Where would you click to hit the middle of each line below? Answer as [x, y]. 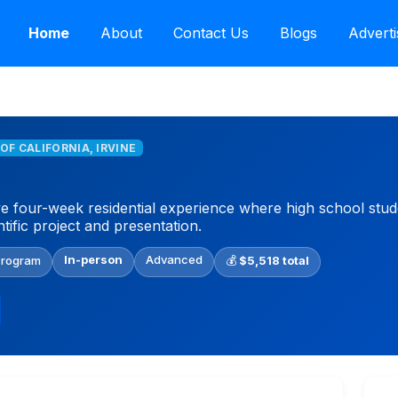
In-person [93, 259]
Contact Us [211, 33]
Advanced [174, 259]
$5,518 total [274, 260]
